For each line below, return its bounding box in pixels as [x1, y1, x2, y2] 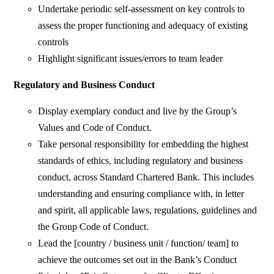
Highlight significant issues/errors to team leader [38, 53, 223, 64]
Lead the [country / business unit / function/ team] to [38, 238, 239, 249]
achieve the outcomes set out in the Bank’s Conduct [38, 254, 237, 265]
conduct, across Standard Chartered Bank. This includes [38, 172, 254, 183]
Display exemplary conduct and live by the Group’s [38, 106, 237, 117]
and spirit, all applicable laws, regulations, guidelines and [38, 205, 257, 216]
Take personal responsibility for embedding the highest [38, 139, 249, 150]
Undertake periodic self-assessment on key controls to [38, 4, 245, 15]
